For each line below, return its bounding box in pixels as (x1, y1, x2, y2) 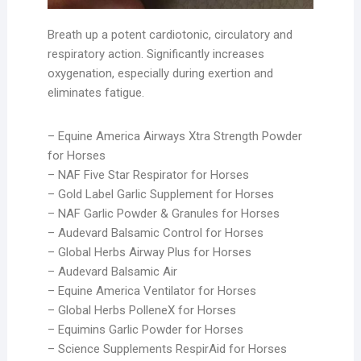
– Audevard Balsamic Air (47, 263, 177, 279)
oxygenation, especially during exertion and (47, 65, 273, 81)
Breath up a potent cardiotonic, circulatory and (47, 27, 293, 42)
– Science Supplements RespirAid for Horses (47, 341, 287, 356)
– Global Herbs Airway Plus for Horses (47, 244, 251, 259)
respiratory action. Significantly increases (47, 46, 264, 61)
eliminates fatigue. (47, 85, 144, 100)
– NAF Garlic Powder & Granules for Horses (47, 205, 280, 221)
